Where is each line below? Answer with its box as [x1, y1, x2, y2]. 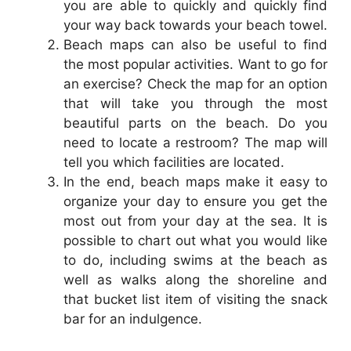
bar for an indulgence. [63, 311, 202, 327]
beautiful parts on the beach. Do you [63, 115, 327, 132]
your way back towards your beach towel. [63, 17, 327, 34]
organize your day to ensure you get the [63, 194, 327, 210]
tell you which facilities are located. [63, 154, 284, 171]
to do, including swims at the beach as [63, 252, 327, 269]
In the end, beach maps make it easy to [63, 174, 327, 190]
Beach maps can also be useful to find [63, 37, 327, 53]
